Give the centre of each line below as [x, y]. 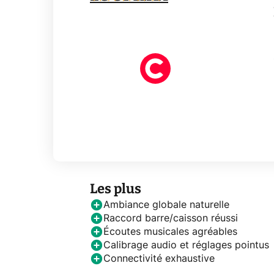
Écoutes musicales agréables [170, 231]
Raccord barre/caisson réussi [171, 218]
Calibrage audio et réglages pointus [186, 245]
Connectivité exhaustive [159, 258]
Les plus [116, 188]
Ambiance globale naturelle [166, 205]
